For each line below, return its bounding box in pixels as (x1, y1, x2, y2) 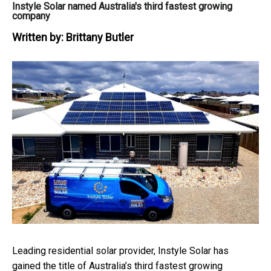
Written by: (12, 30, 66, 44)
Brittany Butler (66, 30, 134, 44)
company (12, 10, 50, 22)
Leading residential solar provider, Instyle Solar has (12, 245, 229, 257)
